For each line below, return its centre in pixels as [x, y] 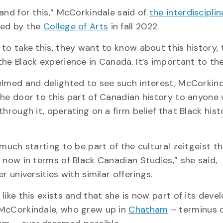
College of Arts [76, 26]
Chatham [148, 210]
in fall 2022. [134, 26]
